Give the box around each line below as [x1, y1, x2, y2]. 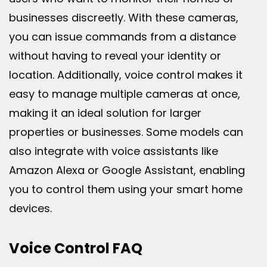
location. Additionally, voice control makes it [9, 67, 243, 83]
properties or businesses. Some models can [9, 125, 243, 140]
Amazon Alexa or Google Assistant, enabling [9, 163, 245, 178]
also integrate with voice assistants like [9, 144, 218, 159]
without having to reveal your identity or [9, 48, 221, 64]
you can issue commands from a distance [9, 29, 236, 45]
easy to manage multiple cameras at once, [9, 86, 240, 102]
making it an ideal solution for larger [9, 105, 201, 121]
